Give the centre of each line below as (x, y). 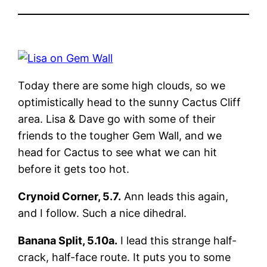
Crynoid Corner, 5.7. (70, 196)
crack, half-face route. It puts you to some (125, 257)
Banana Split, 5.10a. (68, 240)
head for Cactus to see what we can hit (118, 152)
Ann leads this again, (175, 196)
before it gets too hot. (74, 169)
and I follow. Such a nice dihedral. (103, 213)
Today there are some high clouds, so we (122, 85)
